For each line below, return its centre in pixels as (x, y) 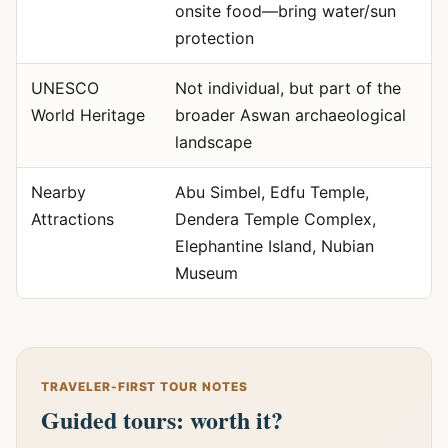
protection (214, 38)
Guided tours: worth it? (162, 419)
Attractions (72, 219)
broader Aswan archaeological (290, 115)
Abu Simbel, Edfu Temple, (271, 192)
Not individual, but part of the (287, 88)
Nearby (58, 192)
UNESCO (64, 88)
